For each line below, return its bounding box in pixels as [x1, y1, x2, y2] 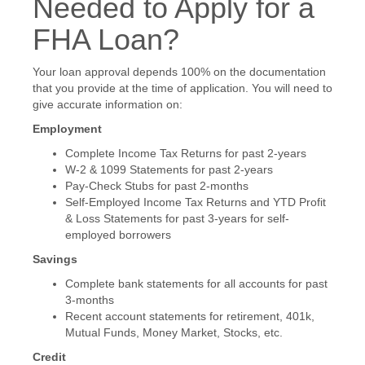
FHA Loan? [33, 22, 179, 56]
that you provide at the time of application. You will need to [33, 81, 332, 95]
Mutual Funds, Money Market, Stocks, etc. [65, 325, 283, 339]
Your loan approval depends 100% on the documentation [33, 64, 326, 78]
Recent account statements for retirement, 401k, [65, 309, 314, 323]
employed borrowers [65, 227, 171, 241]
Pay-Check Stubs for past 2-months [65, 178, 248, 192]
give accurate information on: [33, 97, 182, 111]
